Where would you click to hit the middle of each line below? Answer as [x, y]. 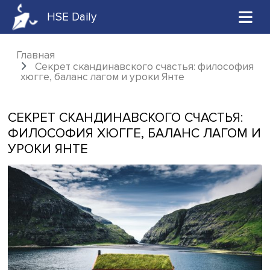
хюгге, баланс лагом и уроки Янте [118, 89]
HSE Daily [83, 19]
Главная [41, 64]
